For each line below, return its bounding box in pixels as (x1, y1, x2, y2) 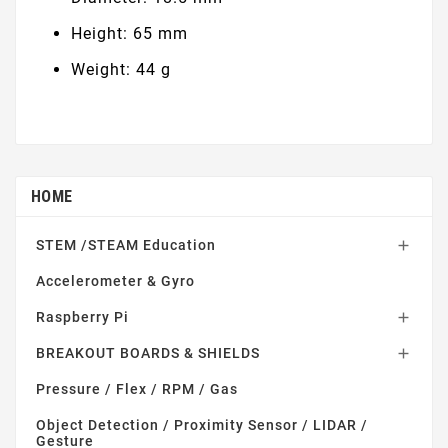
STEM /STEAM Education (36, 236, 216, 253)
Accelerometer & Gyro (36, 272, 195, 289)
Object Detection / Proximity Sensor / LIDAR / (36, 416, 368, 433)
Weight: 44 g (71, 59, 171, 79)
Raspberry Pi (36, 308, 129, 325)
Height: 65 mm (71, 23, 188, 43)
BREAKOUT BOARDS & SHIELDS (36, 344, 260, 361)
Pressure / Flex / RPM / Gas (36, 380, 238, 397)
